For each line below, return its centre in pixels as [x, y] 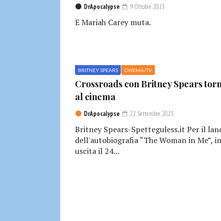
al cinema [95, 96]
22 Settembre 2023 [151, 113]
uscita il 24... [97, 151]
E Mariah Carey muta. [113, 22]
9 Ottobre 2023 [147, 6]
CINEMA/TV [138, 70]
